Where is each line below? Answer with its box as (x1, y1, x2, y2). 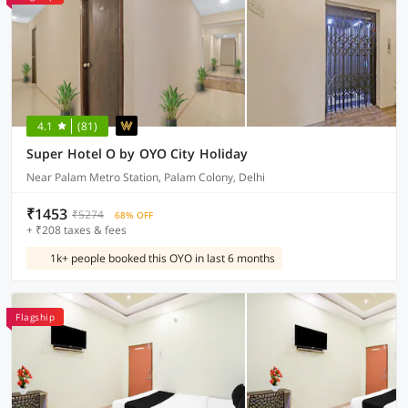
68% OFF (115, 209, 153, 221)
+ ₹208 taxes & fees (26, 222, 127, 238)
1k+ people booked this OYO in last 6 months (50, 250, 275, 266)
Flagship (15, 311, 55, 323)
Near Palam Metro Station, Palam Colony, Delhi (26, 169, 265, 185)
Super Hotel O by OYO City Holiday (26, 145, 249, 162)
